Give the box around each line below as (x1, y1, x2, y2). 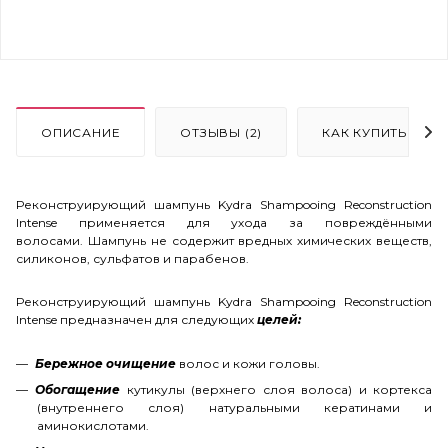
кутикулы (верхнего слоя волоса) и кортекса (120, 381, 432, 397)
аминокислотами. (37, 417, 152, 433)
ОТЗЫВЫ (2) (180, 124, 263, 140)
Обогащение (35, 381, 120, 397)
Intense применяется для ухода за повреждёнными (16, 214, 432, 230)
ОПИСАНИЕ (41, 124, 121, 140)
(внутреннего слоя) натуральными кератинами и (37, 399, 432, 415)
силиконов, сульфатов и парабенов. (16, 250, 252, 266)
